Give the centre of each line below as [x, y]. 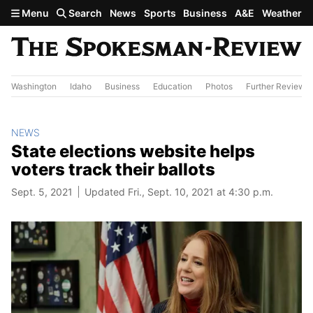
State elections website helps [133, 151]
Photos [219, 86]
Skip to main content [61, 12]
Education [173, 86]
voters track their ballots [113, 169]
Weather [282, 13]
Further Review [276, 86]
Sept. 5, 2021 [42, 191]
